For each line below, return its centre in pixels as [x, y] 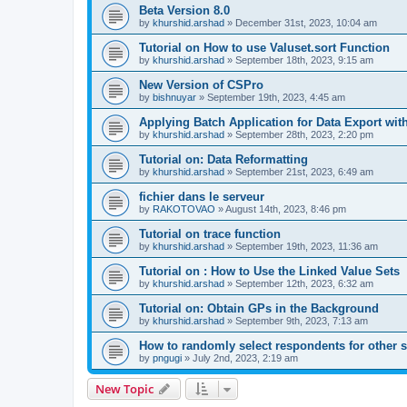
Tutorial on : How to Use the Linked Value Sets [269, 271]
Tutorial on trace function [210, 233]
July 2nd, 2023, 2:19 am [245, 357]
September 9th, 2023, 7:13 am [302, 320]
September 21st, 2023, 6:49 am [304, 171]
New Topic [124, 388]
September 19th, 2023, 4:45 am [276, 97]
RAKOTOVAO [184, 208]
